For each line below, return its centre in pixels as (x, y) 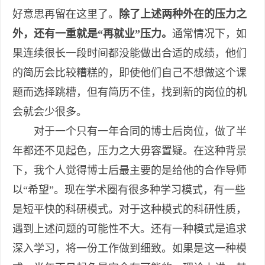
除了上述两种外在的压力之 (183, 14)
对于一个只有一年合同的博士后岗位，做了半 (130, 132)
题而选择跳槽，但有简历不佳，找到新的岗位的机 (130, 93)
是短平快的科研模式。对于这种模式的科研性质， (130, 210)
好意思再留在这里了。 (66, 14)
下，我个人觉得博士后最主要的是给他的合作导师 (130, 171)
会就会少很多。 (50, 112)
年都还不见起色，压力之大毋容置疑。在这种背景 (130, 151)
